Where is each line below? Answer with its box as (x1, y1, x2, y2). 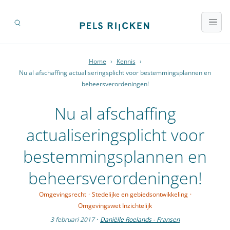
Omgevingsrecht (39, 190, 86, 199)
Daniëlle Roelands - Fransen (100, 215, 180, 224)
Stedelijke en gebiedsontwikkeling (91, 190, 188, 199)
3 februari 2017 (50, 215, 94, 224)
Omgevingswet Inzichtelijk (78, 201, 152, 210)
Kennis (116, 57, 136, 66)
